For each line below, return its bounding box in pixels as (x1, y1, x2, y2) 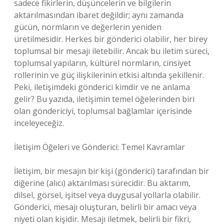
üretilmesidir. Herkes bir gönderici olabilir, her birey (14, 33, 207, 44)
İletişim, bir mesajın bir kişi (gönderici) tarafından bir (14, 165, 209, 176)
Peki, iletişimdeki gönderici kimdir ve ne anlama (14, 81, 190, 92)
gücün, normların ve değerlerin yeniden (14, 21, 161, 32)
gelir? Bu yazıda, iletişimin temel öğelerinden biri (14, 93, 194, 104)
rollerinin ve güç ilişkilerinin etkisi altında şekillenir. (14, 69, 204, 80)
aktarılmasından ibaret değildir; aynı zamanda (14, 9, 183, 20)
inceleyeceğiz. (14, 117, 64, 128)
